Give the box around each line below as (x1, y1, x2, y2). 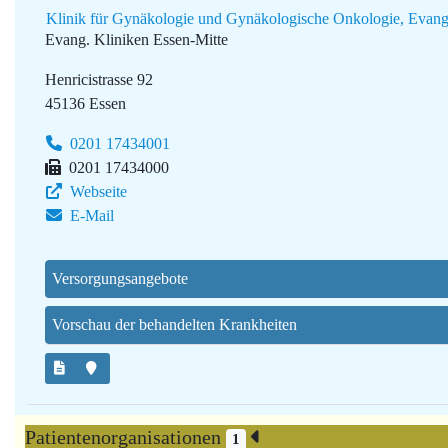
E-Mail (66, 207, 114, 225)
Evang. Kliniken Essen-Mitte (45, 31, 228, 49)
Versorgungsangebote (52, 270, 188, 288)
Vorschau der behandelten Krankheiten (52, 316, 297, 334)
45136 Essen (45, 95, 126, 113)
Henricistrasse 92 (45, 71, 153, 89)
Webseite (66, 183, 127, 201)
